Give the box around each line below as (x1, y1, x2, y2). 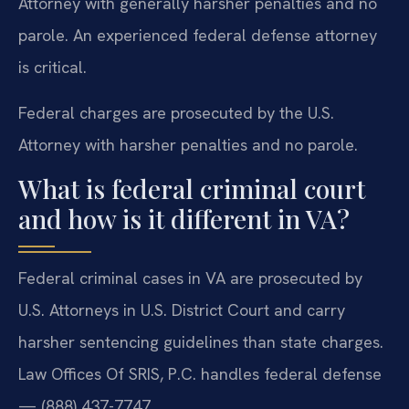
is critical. (18, 57, 87, 79)
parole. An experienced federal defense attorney (18, 25, 377, 47)
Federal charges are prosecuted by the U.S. (18, 101, 334, 123)
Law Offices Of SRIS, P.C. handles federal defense (18, 363, 382, 385)
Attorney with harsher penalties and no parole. (18, 133, 358, 155)
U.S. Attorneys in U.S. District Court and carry (18, 299, 345, 321)
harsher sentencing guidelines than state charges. (18, 331, 383, 353)
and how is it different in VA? (18, 202, 350, 236)
